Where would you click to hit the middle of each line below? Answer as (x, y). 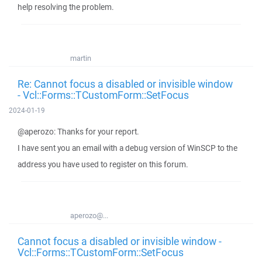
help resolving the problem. (66, 7)
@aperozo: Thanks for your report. (78, 132)
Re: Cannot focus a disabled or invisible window (125, 84)
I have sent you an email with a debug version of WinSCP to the (127, 148)
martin (81, 58)
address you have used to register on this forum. (103, 164)
